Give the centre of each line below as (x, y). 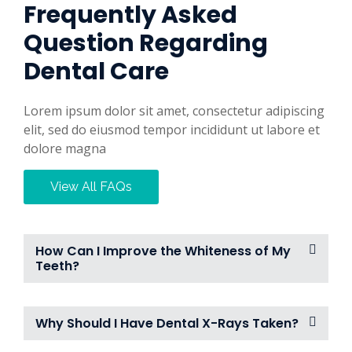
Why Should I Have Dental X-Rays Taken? (167, 324)
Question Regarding (146, 44)
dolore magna (65, 149)
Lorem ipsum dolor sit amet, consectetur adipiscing (174, 111)
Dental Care (96, 72)
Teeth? (57, 266)
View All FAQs (91, 187)
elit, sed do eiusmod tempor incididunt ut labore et (172, 130)
